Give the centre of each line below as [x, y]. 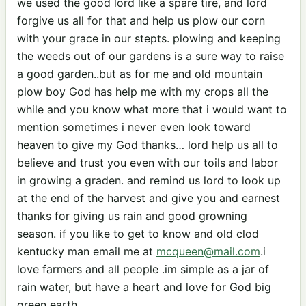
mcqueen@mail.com [208, 251]
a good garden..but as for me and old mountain [140, 73]
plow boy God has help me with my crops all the [143, 91]
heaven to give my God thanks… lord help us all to [148, 144]
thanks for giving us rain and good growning [132, 215]
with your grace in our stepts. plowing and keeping [149, 38]
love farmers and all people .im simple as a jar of [143, 269]
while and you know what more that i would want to [152, 109]
